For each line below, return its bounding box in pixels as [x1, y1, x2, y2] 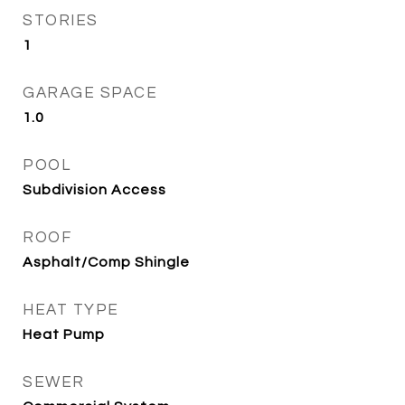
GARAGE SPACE [23, 85, 157, 101]
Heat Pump [23, 327, 105, 342]
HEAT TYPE [23, 302, 119, 318]
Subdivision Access [23, 183, 166, 197]
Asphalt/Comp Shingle [23, 255, 190, 269]
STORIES [23, 13, 99, 29]
